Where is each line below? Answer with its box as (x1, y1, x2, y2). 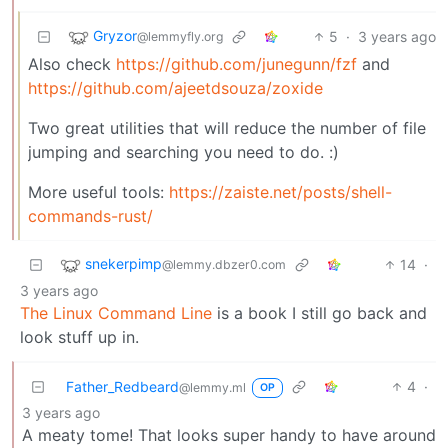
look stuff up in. (20, 326, 139, 347)
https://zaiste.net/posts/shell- (169, 181, 392, 202)
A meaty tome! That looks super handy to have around (22, 424, 436, 445)
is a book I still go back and (212, 302, 427, 323)
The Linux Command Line (20, 302, 212, 323)
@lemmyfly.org (137, 28, 223, 44)
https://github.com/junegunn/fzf (116, 53, 357, 74)
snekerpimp (85, 254, 162, 272)
